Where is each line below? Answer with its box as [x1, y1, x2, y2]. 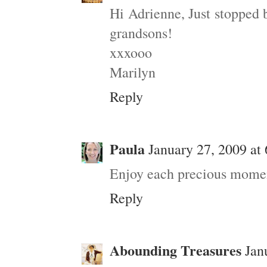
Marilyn [110, 63, 156, 82]
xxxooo [110, 43, 152, 63]
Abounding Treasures [110, 240, 241, 261]
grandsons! [110, 23, 172, 43]
